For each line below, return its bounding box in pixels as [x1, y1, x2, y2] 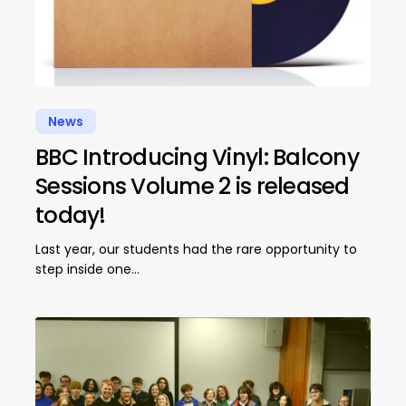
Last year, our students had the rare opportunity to [34, 240, 357, 259]
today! [34, 199, 106, 232]
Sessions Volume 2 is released [34, 170, 350, 203]
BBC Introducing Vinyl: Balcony [34, 141, 359, 174]
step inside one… [34, 260, 140, 279]
